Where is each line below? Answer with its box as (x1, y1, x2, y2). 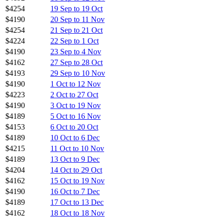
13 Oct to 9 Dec (50, 154, 100, 163)
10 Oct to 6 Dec (50, 133, 100, 142)
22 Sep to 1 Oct (50, 36, 99, 45)
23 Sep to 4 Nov (50, 47, 101, 56)
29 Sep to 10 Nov (50, 68, 105, 77)
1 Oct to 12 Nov (50, 79, 101, 88)
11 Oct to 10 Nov (50, 144, 104, 153)
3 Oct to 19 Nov (50, 101, 101, 109)
